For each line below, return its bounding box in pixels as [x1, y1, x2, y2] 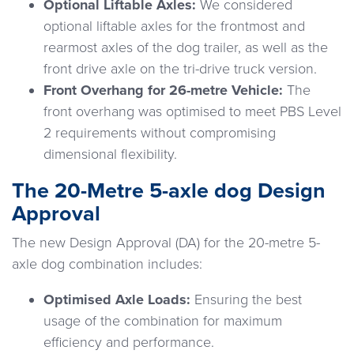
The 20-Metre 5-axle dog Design [12, 178, 326, 205]
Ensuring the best [190, 291, 302, 309]
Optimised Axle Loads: [43, 291, 190, 309]
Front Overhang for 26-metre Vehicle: [43, 81, 283, 100]
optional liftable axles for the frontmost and [43, 17, 305, 36]
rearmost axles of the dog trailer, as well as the [43, 39, 328, 57]
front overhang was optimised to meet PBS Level [43, 103, 341, 121]
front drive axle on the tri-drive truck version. [43, 60, 317, 78]
